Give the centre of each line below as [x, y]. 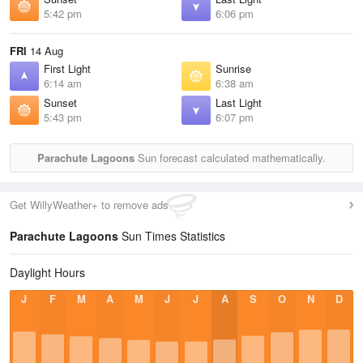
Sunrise [233, 68]
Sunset [60, 102]
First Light [67, 68]
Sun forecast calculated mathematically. [230, 158]
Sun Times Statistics [172, 236]
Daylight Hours [47, 272]
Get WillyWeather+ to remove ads [89, 205]
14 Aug [45, 51]
